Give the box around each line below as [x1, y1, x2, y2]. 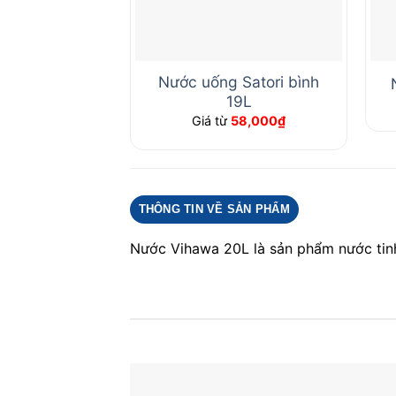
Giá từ [192, 112, 232, 128]
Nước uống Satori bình [158, 72, 320, 92]
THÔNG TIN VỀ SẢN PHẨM [138, 202, 290, 216]
